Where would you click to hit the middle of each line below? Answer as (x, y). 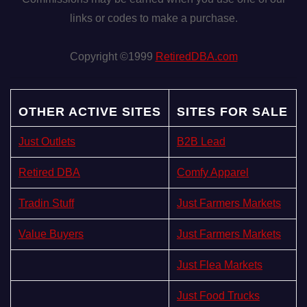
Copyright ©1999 (112, 56)
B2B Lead (201, 141)
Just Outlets (47, 141)
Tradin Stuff (46, 203)
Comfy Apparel (213, 172)
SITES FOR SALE (232, 111)
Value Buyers (51, 234)
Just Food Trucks (218, 295)
